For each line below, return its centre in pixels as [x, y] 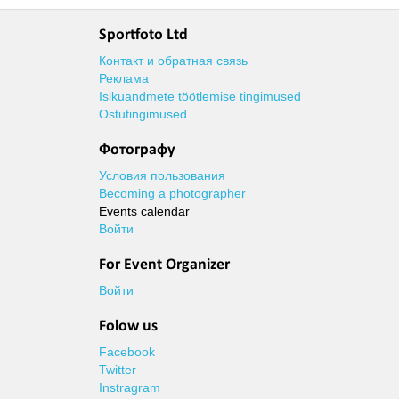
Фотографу [137, 150]
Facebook [126, 352]
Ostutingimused [142, 114]
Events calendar [144, 211]
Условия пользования [162, 175]
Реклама [123, 78]
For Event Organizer [164, 265]
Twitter [117, 370]
